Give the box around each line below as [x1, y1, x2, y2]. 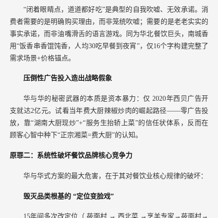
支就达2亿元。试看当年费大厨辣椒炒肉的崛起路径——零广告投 [10, 107, 208, 115]
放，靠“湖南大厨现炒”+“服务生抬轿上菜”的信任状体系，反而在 [10, 119, 208, 127]
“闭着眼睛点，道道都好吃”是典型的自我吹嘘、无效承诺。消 [23, 5, 208, 13]
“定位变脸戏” [73, 192, 114, 200]
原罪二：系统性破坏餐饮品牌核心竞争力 [10, 152, 132, 160]
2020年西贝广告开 [152, 95, 209, 103]
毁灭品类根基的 [23, 192, 73, 200]
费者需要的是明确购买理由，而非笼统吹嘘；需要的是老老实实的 [10, 18, 208, 25]
